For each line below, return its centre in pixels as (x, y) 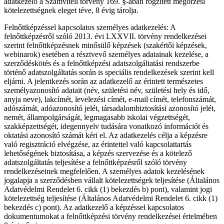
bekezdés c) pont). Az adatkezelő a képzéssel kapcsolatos (94, 207)
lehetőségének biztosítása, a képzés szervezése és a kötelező (98, 153)
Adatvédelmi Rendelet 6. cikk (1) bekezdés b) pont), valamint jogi (108, 189)
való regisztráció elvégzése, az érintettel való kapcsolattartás (98, 144)
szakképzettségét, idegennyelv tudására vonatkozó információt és (106, 126)
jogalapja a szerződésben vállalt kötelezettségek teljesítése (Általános (112, 180)
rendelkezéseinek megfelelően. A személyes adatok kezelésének (104, 171)
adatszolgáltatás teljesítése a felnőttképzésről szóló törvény (95, 162)
